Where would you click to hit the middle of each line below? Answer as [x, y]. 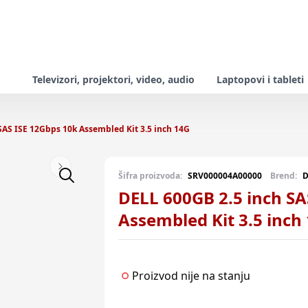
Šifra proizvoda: [150, 176]
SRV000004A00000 [225, 176]
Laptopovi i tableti [260, 79]
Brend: [284, 176]
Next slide [83, 172]
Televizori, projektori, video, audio [113, 79]
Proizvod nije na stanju [191, 276]
